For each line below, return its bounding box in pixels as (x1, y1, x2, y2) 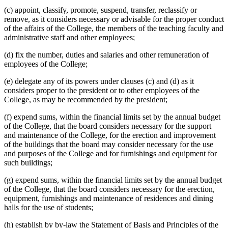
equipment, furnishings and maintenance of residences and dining (4, 194, 213, 203)
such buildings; (4, 158, 52, 167)
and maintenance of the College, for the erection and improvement (4, 131, 216, 140)
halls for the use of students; (4, 203, 93, 212)
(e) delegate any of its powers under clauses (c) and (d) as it (4, 77, 194, 86)
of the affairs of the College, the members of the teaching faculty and (4, 24, 223, 33)
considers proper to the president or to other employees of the (4, 86, 199, 95)
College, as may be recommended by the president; (4, 95, 167, 104)
